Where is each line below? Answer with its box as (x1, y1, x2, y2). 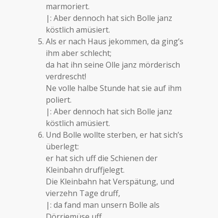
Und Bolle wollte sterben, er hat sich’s (46, 129, 183, 140)
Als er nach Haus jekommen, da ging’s (46, 36, 184, 47)
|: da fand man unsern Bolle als (46, 200, 160, 210)
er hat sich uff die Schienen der (46, 153, 158, 163)
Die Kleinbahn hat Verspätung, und (46, 176, 175, 187)
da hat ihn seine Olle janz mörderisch (46, 59, 181, 70)
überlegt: (46, 141, 79, 152)
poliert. (46, 94, 72, 105)
